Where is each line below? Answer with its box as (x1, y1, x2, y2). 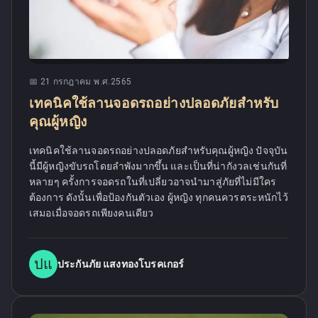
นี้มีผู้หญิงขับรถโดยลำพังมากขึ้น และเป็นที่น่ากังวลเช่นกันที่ (29, 160, 287, 172)
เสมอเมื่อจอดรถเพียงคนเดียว (29, 207, 154, 219)
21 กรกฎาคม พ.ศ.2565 (40, 77, 132, 87)
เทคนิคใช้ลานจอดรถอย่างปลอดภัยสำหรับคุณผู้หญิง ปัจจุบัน (29, 145, 288, 156)
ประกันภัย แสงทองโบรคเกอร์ (57, 258, 185, 270)
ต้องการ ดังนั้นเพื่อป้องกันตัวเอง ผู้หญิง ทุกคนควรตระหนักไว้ (29, 192, 288, 203)
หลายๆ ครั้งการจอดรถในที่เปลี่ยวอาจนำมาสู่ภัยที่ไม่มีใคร (29, 176, 277, 187)
